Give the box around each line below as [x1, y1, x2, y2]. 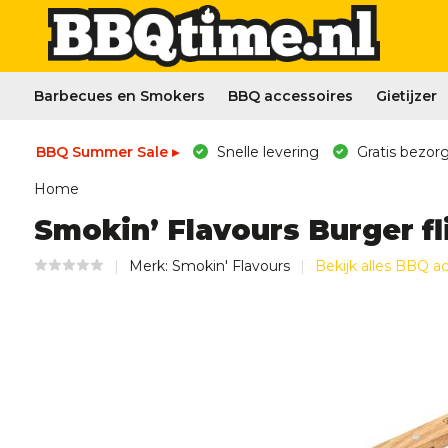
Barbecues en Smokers [33, 87, 205, 105]
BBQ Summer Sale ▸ [35, 143, 179, 161]
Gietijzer [375, 87, 437, 105]
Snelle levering [212, 143, 319, 161]
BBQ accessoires [227, 87, 353, 105]
